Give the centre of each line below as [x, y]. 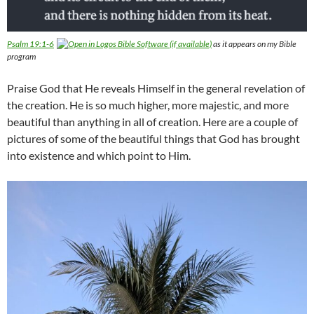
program [21, 57]
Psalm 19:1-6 [30, 44]
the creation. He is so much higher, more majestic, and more [148, 105]
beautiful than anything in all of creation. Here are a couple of [152, 122]
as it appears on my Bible [254, 44]
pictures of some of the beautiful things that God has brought [153, 139]
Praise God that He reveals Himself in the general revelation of [156, 88]
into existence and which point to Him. [99, 156]
